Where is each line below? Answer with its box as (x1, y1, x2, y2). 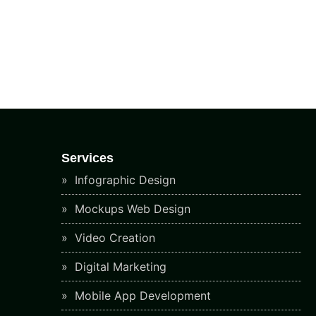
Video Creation (71, 231, 155, 245)
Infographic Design (71, 173, 176, 187)
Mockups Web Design (71, 202, 190, 216)
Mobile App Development (71, 288, 211, 303)
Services (61, 151, 114, 165)
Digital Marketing (71, 260, 166, 274)
